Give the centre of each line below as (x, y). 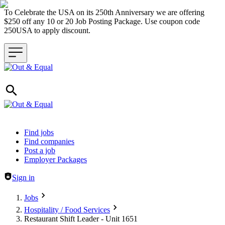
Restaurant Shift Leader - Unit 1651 (81, 219)
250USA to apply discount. (49, 30)
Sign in (23, 178)
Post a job (40, 150)
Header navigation (33, 132)
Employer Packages (55, 159)
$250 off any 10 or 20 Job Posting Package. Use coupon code (102, 21)
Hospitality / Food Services (67, 210)
